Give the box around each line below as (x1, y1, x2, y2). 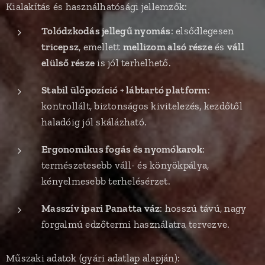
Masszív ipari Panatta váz (41, 202, 160, 214)
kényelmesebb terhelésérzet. (41, 175, 170, 187)
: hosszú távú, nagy (160, 202, 247, 214)
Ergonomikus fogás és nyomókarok (41, 143, 202, 155)
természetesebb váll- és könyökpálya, (41, 159, 209, 171)
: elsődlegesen (170, 25, 234, 37)
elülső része (41, 57, 95, 69)
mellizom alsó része (122, 41, 212, 53)
